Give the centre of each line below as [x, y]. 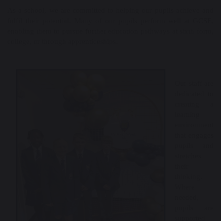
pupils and [194, 146]
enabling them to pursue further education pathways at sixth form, [110, 31]
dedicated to [194, 94]
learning [187, 114]
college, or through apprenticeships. [63, 41]
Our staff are [194, 83]
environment [194, 125]
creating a [194, 104]
